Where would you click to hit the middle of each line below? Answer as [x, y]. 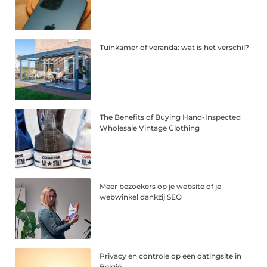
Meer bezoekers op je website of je [161, 187]
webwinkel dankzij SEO [141, 197]
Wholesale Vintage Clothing [150, 128]
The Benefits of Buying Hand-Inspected [170, 117]
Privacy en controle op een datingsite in [171, 256]
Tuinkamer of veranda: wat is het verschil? [175, 47]
